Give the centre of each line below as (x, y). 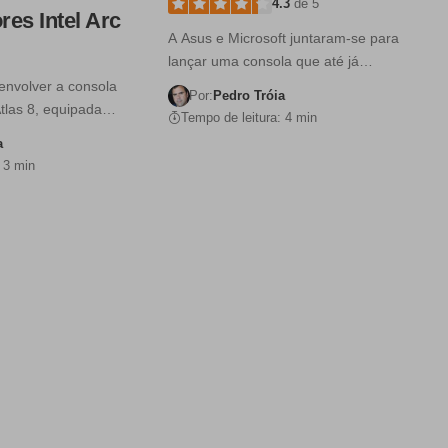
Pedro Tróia (249, 96)
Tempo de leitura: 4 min (249, 118)
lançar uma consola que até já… (271, 61)
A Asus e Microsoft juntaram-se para (284, 38)
